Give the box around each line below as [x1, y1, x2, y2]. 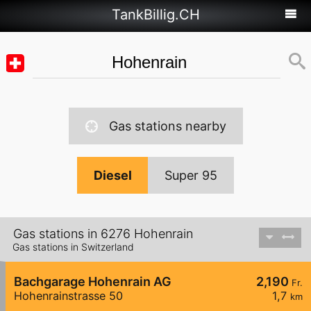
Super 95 [165, 168, 217, 183]
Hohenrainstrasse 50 [14, 289, 123, 303]
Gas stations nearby [108, 119, 226, 133]
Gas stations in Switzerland [12, 241, 134, 253]
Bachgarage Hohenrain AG [14, 274, 171, 289]
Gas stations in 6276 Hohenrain [13, 226, 193, 242]
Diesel [94, 168, 132, 183]
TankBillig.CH [111, 6, 200, 23]
